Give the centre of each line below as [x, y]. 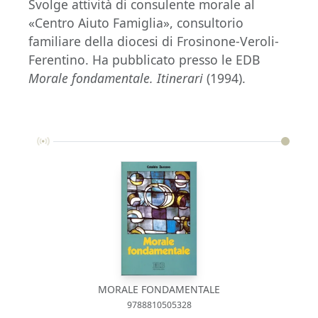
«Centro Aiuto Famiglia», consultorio [136, 23]
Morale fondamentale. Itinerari [116, 78]
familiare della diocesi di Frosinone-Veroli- [154, 41]
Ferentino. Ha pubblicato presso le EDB [144, 60]
